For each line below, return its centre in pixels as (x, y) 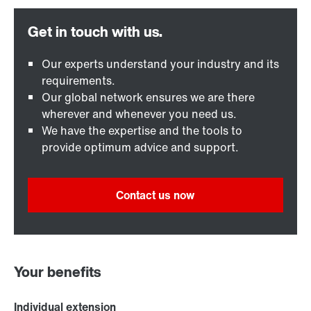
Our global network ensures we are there (148, 97)
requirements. (78, 81)
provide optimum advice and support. (140, 147)
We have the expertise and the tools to (142, 131)
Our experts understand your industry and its (160, 64)
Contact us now (155, 195)
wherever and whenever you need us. (139, 114)
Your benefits (57, 272)
